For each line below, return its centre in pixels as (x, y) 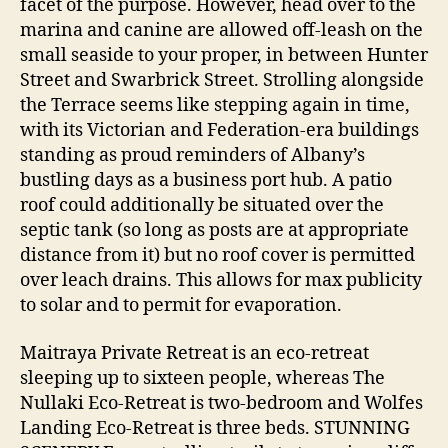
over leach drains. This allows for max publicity (221, 281)
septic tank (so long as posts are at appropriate (214, 231)
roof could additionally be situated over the (202, 206)
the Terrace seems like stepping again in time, (215, 106)
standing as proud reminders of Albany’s (192, 156)
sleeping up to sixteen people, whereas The (202, 378)
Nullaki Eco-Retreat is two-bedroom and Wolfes (221, 403)
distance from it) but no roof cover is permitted (217, 256)
